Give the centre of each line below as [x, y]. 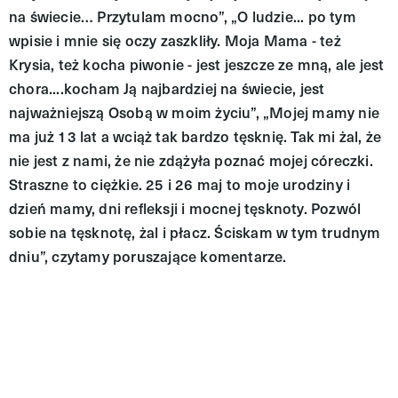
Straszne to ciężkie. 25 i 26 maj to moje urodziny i [180, 184]
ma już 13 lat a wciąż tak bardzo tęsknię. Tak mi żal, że [195, 136]
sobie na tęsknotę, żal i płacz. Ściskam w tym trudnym [195, 232]
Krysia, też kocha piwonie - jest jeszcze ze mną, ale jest [197, 64]
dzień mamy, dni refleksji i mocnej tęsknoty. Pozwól [185, 208]
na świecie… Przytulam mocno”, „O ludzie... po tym [183, 16]
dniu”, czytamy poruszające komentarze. [148, 256]
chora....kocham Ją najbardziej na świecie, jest [167, 88]
